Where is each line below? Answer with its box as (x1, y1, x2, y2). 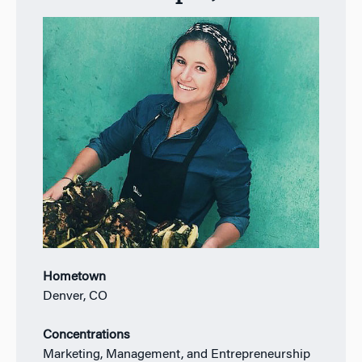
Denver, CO (42, 289, 107, 303)
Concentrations (42, 328, 130, 342)
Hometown (42, 270, 106, 284)
